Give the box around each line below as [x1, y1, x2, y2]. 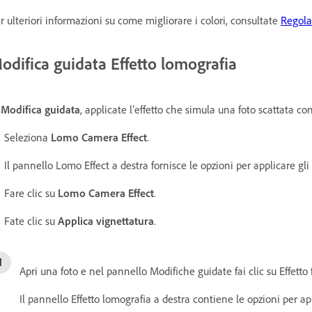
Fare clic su [4, 185, 58, 200]
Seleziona [4, 130, 51, 144]
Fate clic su [4, 213, 58, 228]
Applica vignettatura [58, 213, 154, 228]
